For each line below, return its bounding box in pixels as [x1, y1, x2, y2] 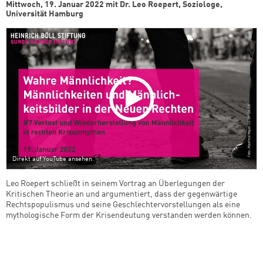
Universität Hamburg [6, 10, 83, 19]
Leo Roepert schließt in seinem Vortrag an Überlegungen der [6, 179, 225, 188]
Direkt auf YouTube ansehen [12, 155, 92, 163]
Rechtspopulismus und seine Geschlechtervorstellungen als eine [6, 200, 240, 209]
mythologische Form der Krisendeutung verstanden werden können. [6, 211, 252, 220]
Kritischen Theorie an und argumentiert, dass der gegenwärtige [6, 190, 237, 198]
